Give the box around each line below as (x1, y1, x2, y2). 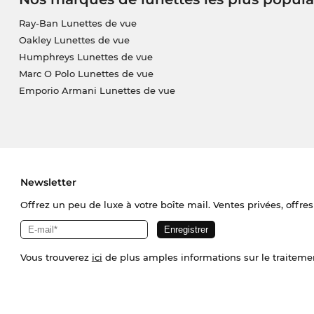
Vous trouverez (20, 252, 92, 264)
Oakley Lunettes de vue (18, 34, 130, 46)
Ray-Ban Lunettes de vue (18, 18, 137, 29)
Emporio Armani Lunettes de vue (18, 85, 175, 97)
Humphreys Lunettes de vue (18, 51, 153, 63)
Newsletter (20, 176, 76, 189)
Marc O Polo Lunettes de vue (18, 68, 153, 80)
